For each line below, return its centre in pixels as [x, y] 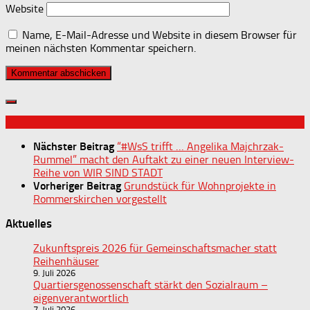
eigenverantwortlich [81, 298]
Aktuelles [29, 223]
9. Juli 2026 [54, 273]
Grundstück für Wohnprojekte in [200, 185]
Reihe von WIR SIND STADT [98, 172]
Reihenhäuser [66, 261]
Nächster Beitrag [75, 146]
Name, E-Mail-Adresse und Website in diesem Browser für [159, 35]
